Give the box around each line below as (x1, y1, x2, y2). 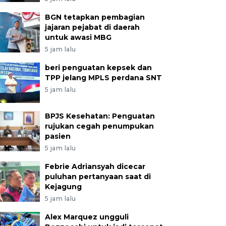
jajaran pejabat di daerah (44, 23, 140, 32)
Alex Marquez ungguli (44, 212, 129, 221)
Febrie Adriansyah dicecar (44, 162, 145, 171)
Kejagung (44, 182, 82, 191)
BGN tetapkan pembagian (44, 13, 145, 22)
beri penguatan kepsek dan (44, 63, 152, 72)
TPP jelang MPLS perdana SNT (44, 73, 162, 82)
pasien (44, 132, 71, 141)
